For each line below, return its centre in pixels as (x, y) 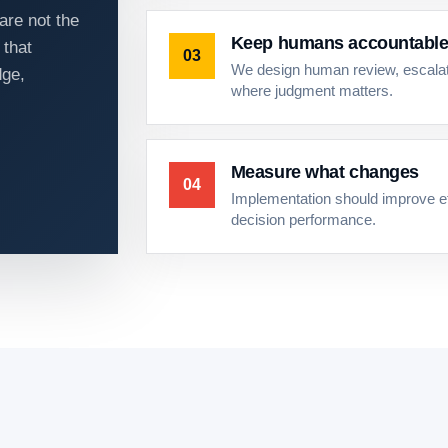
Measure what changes (324, 172)
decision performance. (303, 220)
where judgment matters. (311, 91)
